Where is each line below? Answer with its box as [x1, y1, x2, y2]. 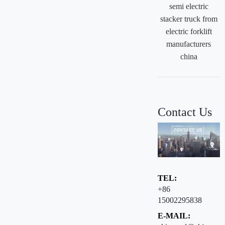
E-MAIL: [157, 211, 190, 220]
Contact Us [157, 105, 212, 119]
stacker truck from [160, 14, 217, 23]
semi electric [169, 2, 208, 11]
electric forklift [165, 27, 212, 36]
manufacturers [166, 39, 211, 48]
